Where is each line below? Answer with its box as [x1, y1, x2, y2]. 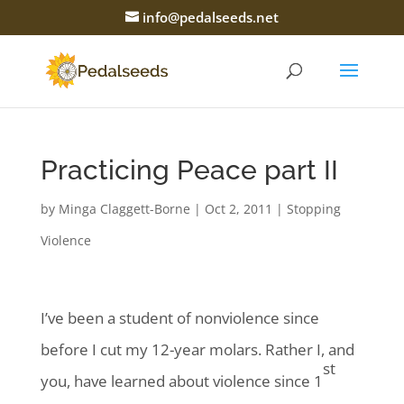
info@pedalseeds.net [142, 8, 279, 27]
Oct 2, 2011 [204, 200, 272, 217]
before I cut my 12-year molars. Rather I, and [40, 339, 354, 360]
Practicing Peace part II [40, 154, 338, 186]
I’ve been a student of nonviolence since [40, 308, 319, 328]
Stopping [286, 200, 341, 217]
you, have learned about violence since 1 [40, 371, 323, 391]
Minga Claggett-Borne [58, 200, 190, 217]
